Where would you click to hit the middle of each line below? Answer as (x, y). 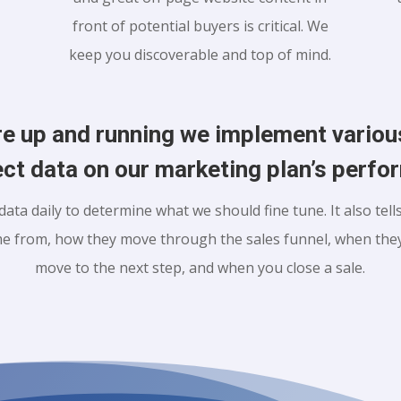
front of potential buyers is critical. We (200, 26)
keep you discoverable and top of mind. (200, 55)
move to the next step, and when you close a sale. (200, 267)
